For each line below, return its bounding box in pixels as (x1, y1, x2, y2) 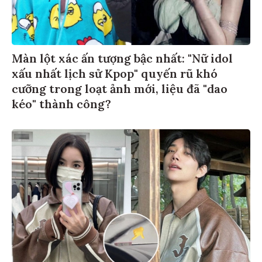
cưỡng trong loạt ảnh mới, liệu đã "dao (12, 82, 227, 98)
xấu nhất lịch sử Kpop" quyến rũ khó (12, 67, 218, 82)
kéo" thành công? (12, 98, 111, 113)
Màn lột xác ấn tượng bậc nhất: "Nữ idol (12, 52, 233, 67)
